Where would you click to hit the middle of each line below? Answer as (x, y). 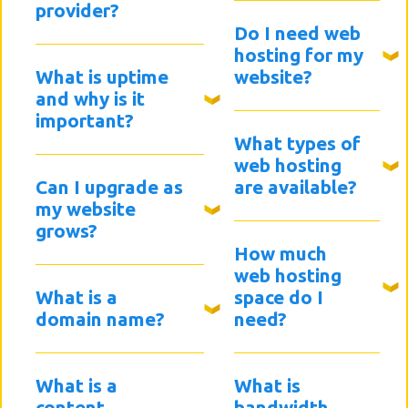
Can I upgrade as (109, 188)
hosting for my (299, 56)
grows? (66, 231)
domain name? (100, 320)
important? (84, 121)
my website (85, 209)
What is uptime (102, 77)
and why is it (90, 99)
